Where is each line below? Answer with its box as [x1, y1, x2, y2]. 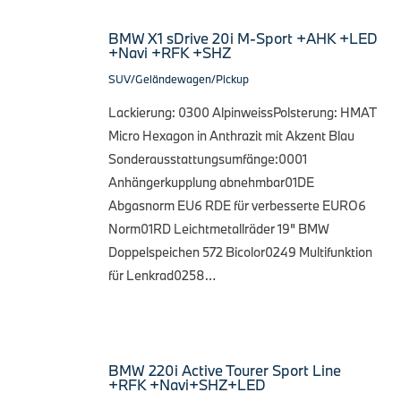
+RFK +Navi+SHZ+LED [108, 374, 266, 394]
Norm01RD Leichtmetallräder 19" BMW [108, 219, 329, 237]
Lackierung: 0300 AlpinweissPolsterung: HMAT [108, 103, 376, 121]
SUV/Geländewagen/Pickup [108, 71, 249, 86]
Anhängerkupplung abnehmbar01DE [108, 173, 314, 191]
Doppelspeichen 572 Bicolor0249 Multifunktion [108, 243, 372, 260]
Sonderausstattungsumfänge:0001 [108, 149, 307, 167]
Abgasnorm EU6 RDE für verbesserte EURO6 [108, 196, 366, 214]
